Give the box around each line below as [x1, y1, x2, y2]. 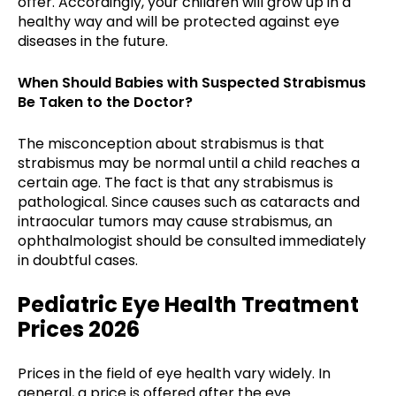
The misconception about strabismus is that [18, 133, 324, 154]
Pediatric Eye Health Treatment [18, 289, 359, 319]
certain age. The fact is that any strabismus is [18, 171, 333, 193]
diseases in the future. [18, 30, 168, 51]
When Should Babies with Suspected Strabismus [18, 72, 366, 93]
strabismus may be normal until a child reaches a [18, 152, 360, 173]
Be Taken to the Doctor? [18, 91, 193, 112]
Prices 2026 [18, 314, 140, 344]
